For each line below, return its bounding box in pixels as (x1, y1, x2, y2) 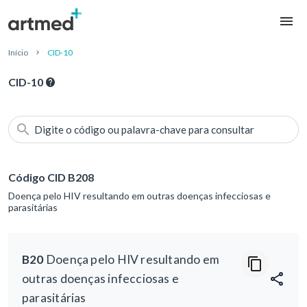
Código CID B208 (8, 171, 94, 184)
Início (8, 47, 28, 58)
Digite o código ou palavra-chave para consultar (34, 123, 254, 136)
